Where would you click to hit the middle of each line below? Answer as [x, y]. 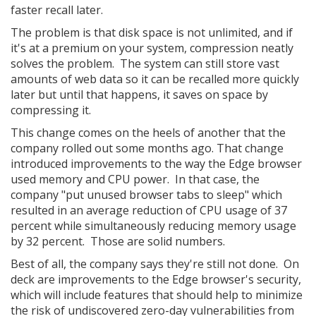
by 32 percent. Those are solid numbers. [118, 241]
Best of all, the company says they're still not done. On [155, 264]
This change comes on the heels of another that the [148, 133]
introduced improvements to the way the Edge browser [156, 164]
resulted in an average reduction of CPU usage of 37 [149, 210]
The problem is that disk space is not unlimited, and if [152, 32]
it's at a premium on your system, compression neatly [152, 48]
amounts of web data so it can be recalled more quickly [155, 79]
